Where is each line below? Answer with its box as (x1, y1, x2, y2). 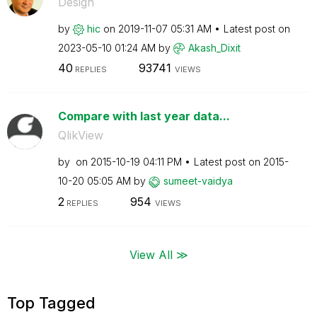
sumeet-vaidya (163, 175, 233, 187)
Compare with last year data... (57, 109, 230, 123)
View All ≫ (129, 247, 188, 261)
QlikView (57, 128, 103, 142)
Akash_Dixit (188, 41, 241, 54)
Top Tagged (7, 293, 96, 312)
